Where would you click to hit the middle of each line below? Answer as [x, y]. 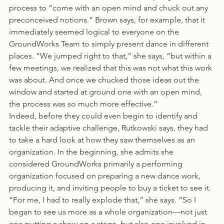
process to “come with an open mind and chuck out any [109, 8]
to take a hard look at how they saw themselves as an [103, 140]
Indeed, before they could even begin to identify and [104, 116]
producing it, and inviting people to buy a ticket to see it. [111, 188]
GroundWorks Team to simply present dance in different [110, 44]
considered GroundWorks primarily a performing [97, 164]
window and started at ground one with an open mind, [106, 92]
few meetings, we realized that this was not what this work [111, 68]
